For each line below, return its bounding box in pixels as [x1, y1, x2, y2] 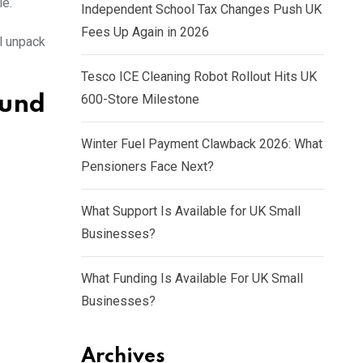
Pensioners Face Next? [81, 159, 214, 174]
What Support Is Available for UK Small [81, 203, 301, 219]
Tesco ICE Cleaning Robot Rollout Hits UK [81, 69, 317, 84]
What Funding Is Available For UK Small [81, 271, 303, 286]
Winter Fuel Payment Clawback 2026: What [81, 136, 322, 152]
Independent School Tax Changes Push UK [81, 2, 322, 17]
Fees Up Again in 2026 [81, 24, 209, 40]
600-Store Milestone [81, 92, 199, 107]
